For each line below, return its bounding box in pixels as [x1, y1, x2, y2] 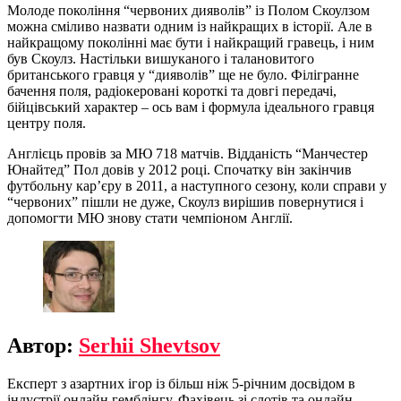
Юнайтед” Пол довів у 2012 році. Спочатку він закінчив [7, 161, 352, 177]
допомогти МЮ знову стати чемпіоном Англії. [7, 209, 293, 226]
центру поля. [7, 115, 86, 131]
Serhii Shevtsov [79, 333, 220, 357]
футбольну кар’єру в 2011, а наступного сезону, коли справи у [7, 177, 387, 193]
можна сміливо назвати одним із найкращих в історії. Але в [7, 18, 372, 34]
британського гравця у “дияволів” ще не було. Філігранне [7, 66, 359, 82]
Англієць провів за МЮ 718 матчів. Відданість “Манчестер [7, 145, 368, 161]
